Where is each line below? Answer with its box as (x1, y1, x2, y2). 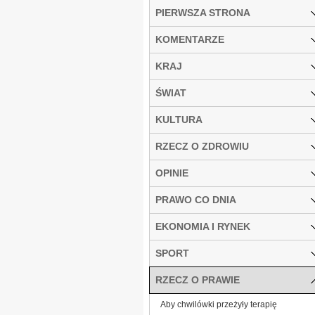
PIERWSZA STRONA (155, 6, 250, 18)
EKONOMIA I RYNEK (155, 220, 250, 232)
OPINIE (155, 167, 188, 179)
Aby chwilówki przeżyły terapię (160, 299, 277, 309)
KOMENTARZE (155, 33, 224, 45)
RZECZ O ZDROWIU (155, 140, 249, 152)
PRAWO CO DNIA (155, 193, 236, 205)
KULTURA (155, 113, 202, 125)
